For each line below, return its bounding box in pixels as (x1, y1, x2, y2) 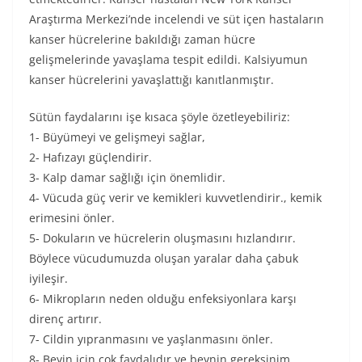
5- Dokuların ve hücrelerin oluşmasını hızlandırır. (29, 230, 296, 246)
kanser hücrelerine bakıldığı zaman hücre (29, 32, 255, 47)
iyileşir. (29, 271, 68, 286)
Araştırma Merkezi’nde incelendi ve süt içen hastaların (29, 11, 324, 27)
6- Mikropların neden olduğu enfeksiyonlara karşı (29, 291, 297, 306)
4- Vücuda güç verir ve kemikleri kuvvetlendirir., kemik (29, 190, 322, 205)
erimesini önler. (29, 210, 115, 225)
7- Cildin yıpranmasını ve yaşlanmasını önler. (29, 331, 273, 347)
